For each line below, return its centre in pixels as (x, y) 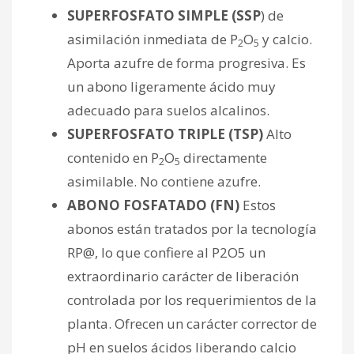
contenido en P (113, 157)
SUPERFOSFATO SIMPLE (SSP (164, 15)
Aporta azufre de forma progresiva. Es (186, 62)
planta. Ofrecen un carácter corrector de (192, 323)
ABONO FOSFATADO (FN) (153, 205)
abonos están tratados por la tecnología (192, 228)
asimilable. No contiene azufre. (164, 181)
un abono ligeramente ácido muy (171, 86)
